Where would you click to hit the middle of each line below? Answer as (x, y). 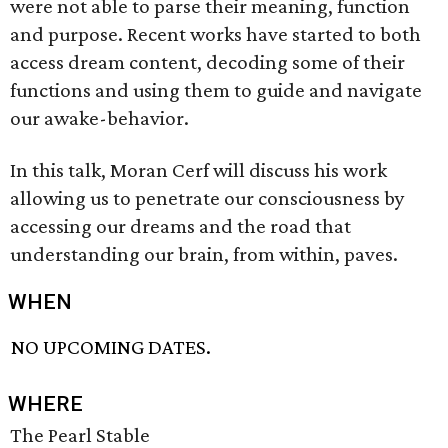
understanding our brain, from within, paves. (204, 254)
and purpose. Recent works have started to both (215, 34)
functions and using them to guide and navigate (216, 90)
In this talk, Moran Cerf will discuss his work (198, 170)
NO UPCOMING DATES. (111, 347)
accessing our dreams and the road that (180, 226)
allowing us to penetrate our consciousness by (207, 198)
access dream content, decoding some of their (207, 62)
